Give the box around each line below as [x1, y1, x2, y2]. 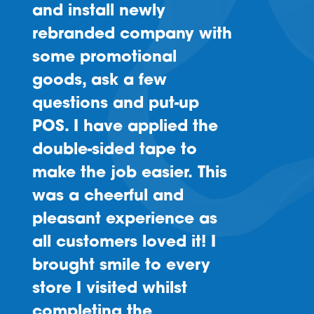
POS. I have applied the [32, 119, 218, 136]
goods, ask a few [32, 73, 167, 90]
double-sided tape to [32, 142, 197, 159]
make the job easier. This [32, 165, 227, 182]
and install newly [32, 4, 165, 20]
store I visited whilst [32, 281, 187, 298]
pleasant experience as [32, 212, 217, 228]
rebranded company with [32, 27, 232, 43]
